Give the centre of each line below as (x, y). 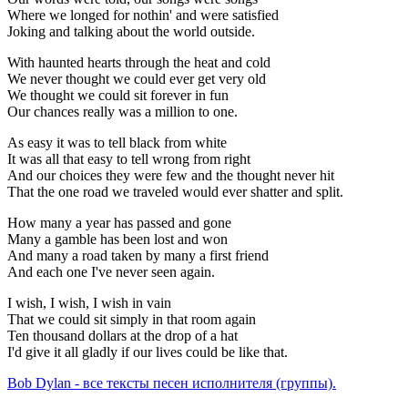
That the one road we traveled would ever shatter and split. (175, 192)
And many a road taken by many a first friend (138, 256)
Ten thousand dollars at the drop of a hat (122, 336)
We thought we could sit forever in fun (118, 96)
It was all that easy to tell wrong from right (129, 159)
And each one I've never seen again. (111, 272)
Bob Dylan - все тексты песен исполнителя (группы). (172, 383)
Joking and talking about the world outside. (131, 32)
